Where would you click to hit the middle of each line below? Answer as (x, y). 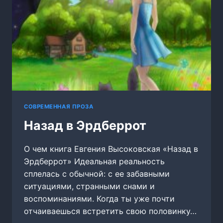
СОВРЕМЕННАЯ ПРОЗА (59, 106)
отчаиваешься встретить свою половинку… (110, 211)
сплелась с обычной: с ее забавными (97, 174)
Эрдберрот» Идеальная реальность (94, 162)
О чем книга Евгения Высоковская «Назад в (111, 149)
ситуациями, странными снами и (89, 186)
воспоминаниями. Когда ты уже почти (99, 199)
